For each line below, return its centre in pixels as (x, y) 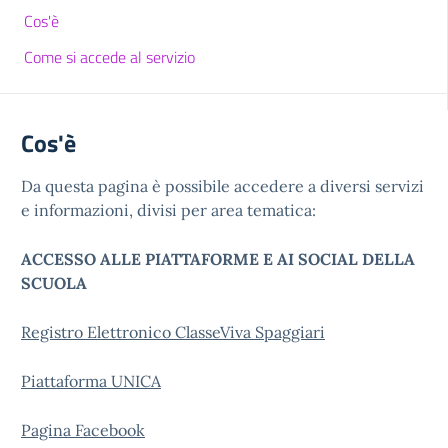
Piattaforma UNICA (91, 381)
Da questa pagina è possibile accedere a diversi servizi (222, 186)
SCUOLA (54, 283)
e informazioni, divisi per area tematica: (168, 210)
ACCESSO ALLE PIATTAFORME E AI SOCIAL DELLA (218, 259)
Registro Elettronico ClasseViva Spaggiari (173, 332)
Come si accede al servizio (109, 57)
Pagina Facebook (83, 430)
